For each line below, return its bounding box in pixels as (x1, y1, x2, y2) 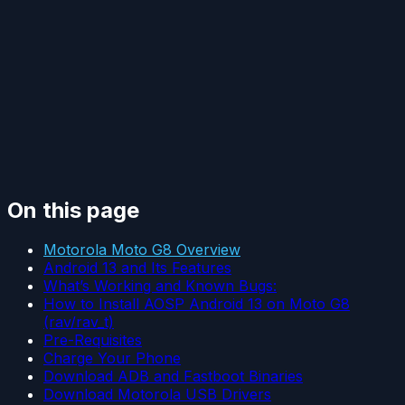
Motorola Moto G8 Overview (43, 240, 240, 259)
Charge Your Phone (43, 349, 181, 368)
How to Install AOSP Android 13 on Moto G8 (43, 295, 350, 314)
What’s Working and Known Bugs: (43, 277, 277, 296)
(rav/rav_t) (43, 313, 114, 332)
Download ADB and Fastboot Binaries (43, 367, 303, 386)
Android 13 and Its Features (43, 259, 231, 278)
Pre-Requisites (43, 331, 142, 350)
